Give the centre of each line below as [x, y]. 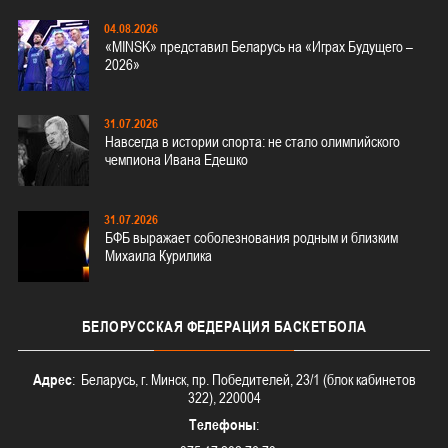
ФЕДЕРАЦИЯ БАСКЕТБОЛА [275, 327]
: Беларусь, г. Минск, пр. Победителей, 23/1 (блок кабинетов [243, 380]
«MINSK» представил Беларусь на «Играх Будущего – [259, 46]
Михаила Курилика [158, 256]
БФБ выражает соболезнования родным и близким [251, 238]
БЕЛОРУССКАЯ [132, 327]
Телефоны [222, 425]
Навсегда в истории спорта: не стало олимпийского [252, 142]
